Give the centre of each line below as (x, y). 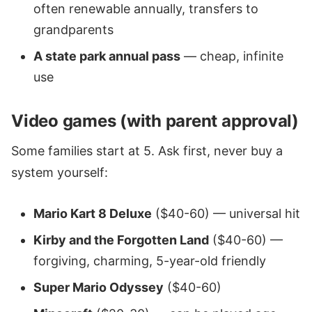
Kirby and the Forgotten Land (121, 240)
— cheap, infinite (232, 56)
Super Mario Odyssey (99, 287)
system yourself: (60, 172)
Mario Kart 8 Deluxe (93, 213)
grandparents (73, 29)
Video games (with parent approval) (155, 120)
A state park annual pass (107, 56)
